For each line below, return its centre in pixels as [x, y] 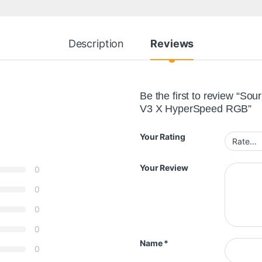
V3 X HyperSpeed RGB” [196, 109]
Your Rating [163, 137]
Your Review [164, 167]
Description [96, 44]
